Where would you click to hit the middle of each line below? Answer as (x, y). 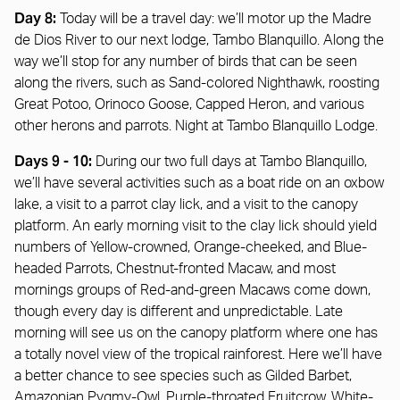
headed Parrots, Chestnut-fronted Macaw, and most (175, 268)
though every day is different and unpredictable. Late (179, 311)
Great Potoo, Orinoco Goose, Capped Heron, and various (189, 104)
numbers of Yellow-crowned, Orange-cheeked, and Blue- (191, 247)
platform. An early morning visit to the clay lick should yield (196, 225)
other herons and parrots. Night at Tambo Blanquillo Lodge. (196, 125)
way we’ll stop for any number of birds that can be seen (186, 61)
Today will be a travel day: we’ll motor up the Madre (216, 18)
